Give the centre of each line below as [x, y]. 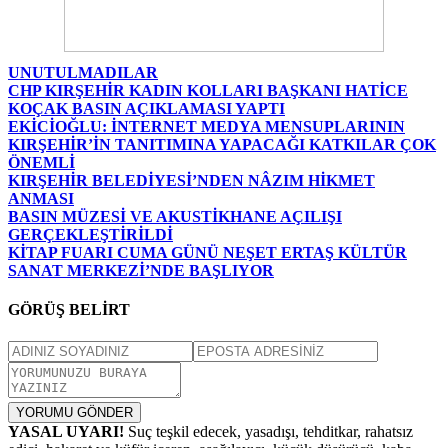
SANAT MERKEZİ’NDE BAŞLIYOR [141, 271]
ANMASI [41, 199]
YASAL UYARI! [66, 431]
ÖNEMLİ [41, 163]
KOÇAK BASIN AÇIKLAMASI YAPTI [146, 109]
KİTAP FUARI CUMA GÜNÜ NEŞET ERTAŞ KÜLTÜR [207, 253]
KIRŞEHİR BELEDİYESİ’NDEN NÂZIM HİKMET [191, 181]
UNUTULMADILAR [83, 73]
